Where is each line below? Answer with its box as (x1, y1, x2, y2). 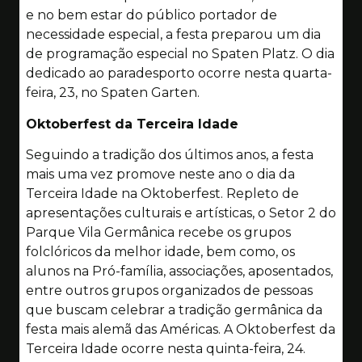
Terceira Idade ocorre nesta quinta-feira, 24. (26, 341, 305, 357)
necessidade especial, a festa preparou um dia (26, 27, 321, 43)
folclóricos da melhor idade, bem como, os (26, 244, 295, 260)
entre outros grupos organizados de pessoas (26, 283, 313, 299)
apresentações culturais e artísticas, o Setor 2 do (26, 205, 336, 221)
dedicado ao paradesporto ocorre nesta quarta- (26, 65, 332, 82)
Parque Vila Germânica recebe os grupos (26, 225, 291, 241)
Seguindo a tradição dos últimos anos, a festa (26, 147, 314, 163)
